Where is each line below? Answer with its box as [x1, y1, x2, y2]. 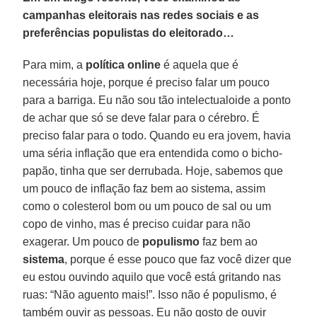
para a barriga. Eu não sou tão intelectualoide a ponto [23, 93, 292, 106]
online [127, 58, 161, 71]
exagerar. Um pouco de [23, 235, 143, 248]
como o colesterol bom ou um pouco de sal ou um [23, 200, 272, 212]
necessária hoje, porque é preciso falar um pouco [23, 76, 270, 88]
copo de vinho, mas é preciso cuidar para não [23, 217, 251, 230]
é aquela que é [161, 58, 239, 71]
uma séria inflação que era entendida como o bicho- [23, 146, 283, 159]
